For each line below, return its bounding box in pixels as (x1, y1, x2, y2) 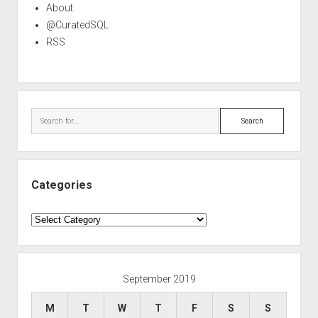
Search (219, 109, 252, 121)
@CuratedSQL (45, 18, 109, 31)
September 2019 (122, 273, 196, 285)
